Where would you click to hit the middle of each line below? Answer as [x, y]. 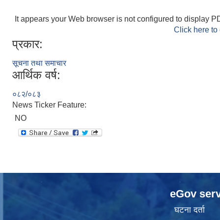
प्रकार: [27, 44]
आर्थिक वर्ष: [36, 75]
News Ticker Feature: [50, 105]
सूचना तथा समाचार [39, 63]
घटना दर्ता [189, 210]
